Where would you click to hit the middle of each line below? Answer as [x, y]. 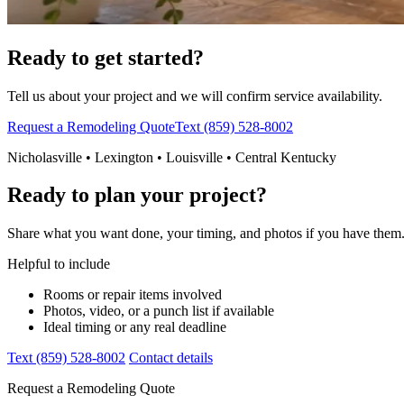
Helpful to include [59, 264]
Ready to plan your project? [137, 195]
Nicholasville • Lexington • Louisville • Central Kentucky [172, 157]
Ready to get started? [106, 57]
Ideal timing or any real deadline [135, 327]
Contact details [171, 358]
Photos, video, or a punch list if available [159, 311]
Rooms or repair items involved [133, 295]
